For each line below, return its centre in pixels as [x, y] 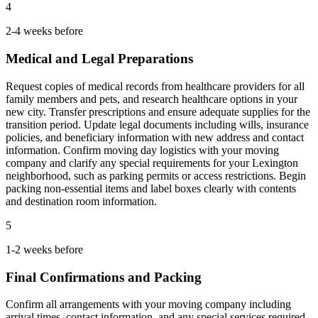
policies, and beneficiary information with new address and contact [155, 137]
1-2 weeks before [44, 249]
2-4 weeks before [44, 31]
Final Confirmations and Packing [104, 277]
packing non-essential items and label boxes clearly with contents [151, 188]
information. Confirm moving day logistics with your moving [142, 150]
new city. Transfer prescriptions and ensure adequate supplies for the [158, 111]
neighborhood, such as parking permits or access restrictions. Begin [156, 175]
